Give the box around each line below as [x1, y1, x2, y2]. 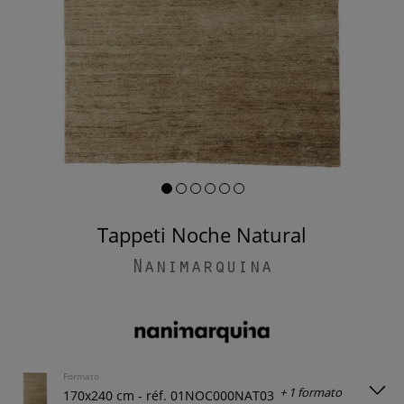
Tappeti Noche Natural [108, 221, 307, 248]
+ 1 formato [280, 384, 342, 400]
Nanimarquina [132, 259, 272, 279]
